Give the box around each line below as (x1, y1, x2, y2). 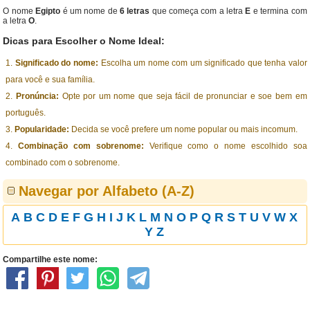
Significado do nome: (15, 58, 98, 68)
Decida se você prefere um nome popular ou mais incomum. (69, 125, 298, 134)
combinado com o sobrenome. (6, 158, 120, 167)
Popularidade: (15, 125, 70, 134)
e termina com (250, 6, 307, 16)
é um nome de (60, 6, 120, 16)
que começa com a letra (149, 6, 246, 16)
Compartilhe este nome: (3, 255, 98, 264)
